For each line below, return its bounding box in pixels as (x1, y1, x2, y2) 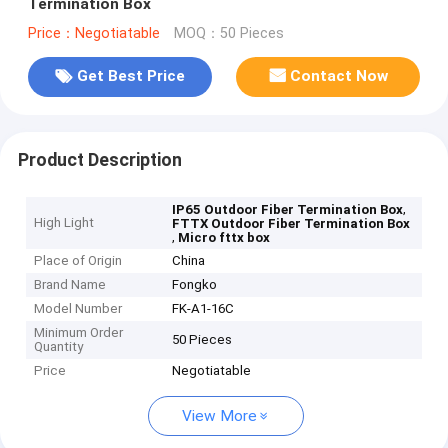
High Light (34, 215, 95, 231)
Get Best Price (76, 67, 185, 86)
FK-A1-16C (172, 301, 235, 317)
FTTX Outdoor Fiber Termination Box (172, 216, 411, 232)
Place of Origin (34, 253, 123, 269)
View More (182, 407, 257, 426)
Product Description (17, 149, 182, 170)
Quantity (34, 339, 84, 355)
